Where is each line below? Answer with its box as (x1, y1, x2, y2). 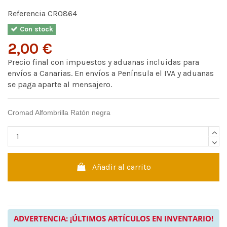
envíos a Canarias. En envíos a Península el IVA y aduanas (8, 68, 214, 78)
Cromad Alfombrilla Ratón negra (8, 108, 110, 117)
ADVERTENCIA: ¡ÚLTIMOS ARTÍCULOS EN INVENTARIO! (14, 213, 213, 224)
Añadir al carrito (92, 162, 152, 172)
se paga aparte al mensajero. (8, 79, 112, 89)
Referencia (8, 8, 46, 18)
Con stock (17, 25, 53, 34)
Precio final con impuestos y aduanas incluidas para (8, 57, 199, 67)
